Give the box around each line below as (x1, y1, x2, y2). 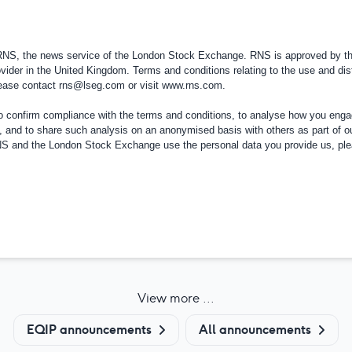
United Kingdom (53, 64, 126, 76)
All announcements (199, 321, 311, 338)
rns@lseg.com (58, 79, 125, 91)
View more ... (137, 289, 214, 306)
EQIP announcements (27, 321, 152, 338)
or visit (124, 79, 162, 91)
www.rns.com (161, 79, 222, 91)
